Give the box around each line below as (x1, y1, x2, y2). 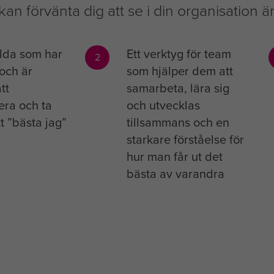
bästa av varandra (126, 165, 224, 183)
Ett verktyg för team (126, 45, 231, 63)
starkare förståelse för (126, 130, 244, 149)
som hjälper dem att (126, 62, 233, 80)
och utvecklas (126, 96, 200, 114)
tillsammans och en (126, 113, 229, 131)
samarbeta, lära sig (126, 79, 229, 97)
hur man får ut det (126, 147, 223, 166)
